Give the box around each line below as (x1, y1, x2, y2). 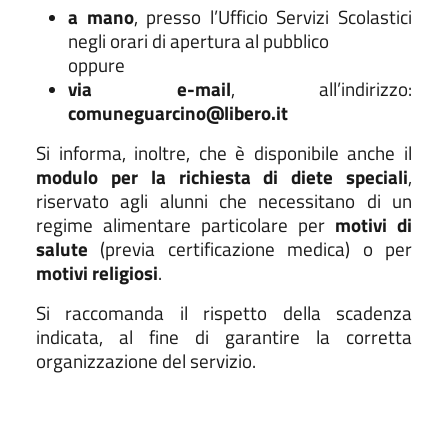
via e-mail (68, 74, 231, 103)
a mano (68, 2, 134, 31)
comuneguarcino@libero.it (68, 98, 288, 127)
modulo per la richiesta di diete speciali (36, 162, 408, 191)
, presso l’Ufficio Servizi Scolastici (133, 2, 413, 31)
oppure (68, 50, 125, 79)
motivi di (335, 210, 412, 239)
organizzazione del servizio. (36, 346, 256, 375)
